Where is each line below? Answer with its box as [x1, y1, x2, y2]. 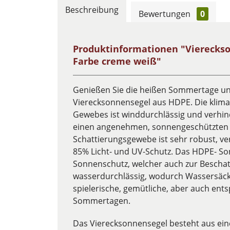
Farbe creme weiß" [73, 55, 161, 67]
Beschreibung [65, 4, 119, 15]
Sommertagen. [73, 195, 137, 206]
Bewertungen [139, 8, 193, 20]
